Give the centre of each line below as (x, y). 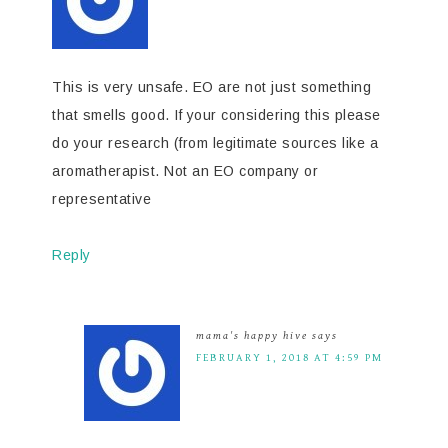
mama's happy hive (252, 335)
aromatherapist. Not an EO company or (185, 170)
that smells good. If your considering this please (216, 114)
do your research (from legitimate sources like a (215, 142)
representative (101, 198)
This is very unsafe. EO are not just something (211, 86)
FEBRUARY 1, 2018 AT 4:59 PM (289, 357)
